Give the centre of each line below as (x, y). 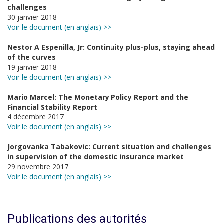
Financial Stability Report (52, 107)
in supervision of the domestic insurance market (97, 157)
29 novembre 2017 (38, 167)
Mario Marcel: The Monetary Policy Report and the (98, 97)
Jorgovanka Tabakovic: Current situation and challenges (109, 147)
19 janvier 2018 (32, 67)
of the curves (32, 57)
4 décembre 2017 (36, 117)
